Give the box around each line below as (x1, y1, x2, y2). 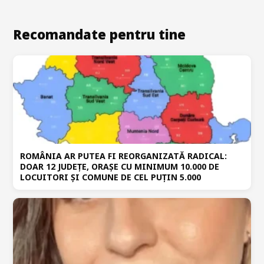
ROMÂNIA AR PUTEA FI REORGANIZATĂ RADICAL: (20, 150, 227, 161)
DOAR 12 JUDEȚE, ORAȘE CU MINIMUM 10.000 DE (20, 160, 219, 172)
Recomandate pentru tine (13, 25, 186, 43)
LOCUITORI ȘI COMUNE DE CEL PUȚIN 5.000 (20, 171, 201, 183)
